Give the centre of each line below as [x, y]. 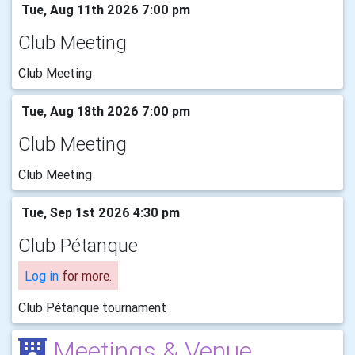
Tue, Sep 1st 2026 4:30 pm [99, 212]
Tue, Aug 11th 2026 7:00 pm [104, 10]
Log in [42, 276]
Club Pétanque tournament [92, 307]
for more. [85, 276]
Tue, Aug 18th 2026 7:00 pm [104, 111]
